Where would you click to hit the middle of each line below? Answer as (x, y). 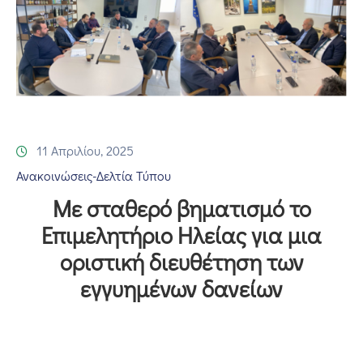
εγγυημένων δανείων (181, 288)
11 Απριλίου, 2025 (85, 150)
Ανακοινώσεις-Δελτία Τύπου (94, 175)
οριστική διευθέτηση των (181, 261)
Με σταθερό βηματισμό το (181, 208)
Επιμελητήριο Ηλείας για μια (181, 235)
